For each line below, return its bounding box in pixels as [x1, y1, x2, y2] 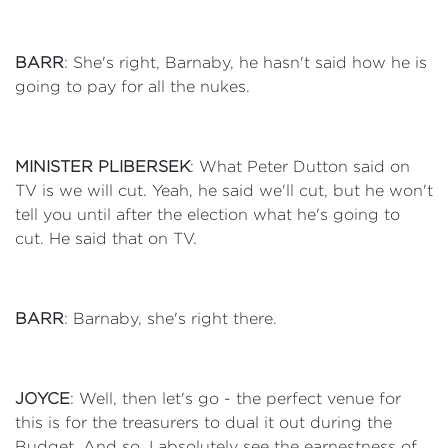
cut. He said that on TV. [15, 230, 197, 247]
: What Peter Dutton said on [190, 158, 410, 175]
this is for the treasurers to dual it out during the [15, 414, 392, 431]
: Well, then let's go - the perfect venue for [70, 390, 401, 407]
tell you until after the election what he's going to [15, 206, 400, 223]
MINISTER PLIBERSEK [15, 158, 190, 175]
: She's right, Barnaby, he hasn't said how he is [64, 54, 427, 71]
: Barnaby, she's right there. [64, 310, 277, 327]
